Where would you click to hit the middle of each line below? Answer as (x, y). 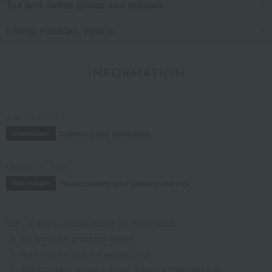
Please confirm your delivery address (124, 183)
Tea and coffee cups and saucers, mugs (86, 253)
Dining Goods (154, 223)
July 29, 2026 (32, 116)
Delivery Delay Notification (105, 133)
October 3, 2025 (37, 166)
